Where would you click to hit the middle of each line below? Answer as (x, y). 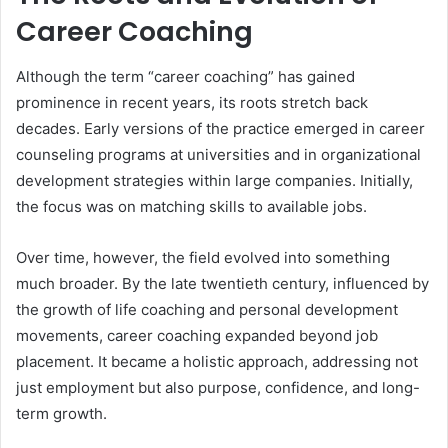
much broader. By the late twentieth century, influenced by (222, 283)
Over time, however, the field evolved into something (203, 257)
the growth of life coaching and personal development (207, 309)
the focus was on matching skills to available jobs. (191, 206)
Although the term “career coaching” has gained (185, 76)
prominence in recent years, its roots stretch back (192, 102)
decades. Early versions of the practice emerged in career (220, 128)
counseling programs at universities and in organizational (218, 154)
